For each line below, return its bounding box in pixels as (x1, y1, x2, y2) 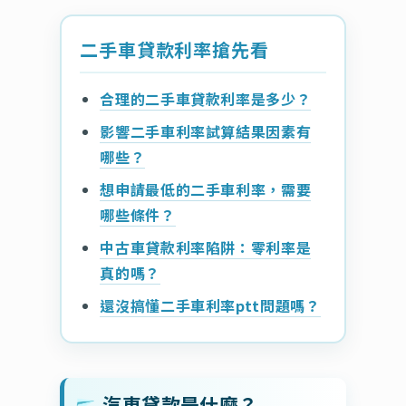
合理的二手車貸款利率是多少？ (100, 87, 312, 110)
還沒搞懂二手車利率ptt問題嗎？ (100, 294, 321, 316)
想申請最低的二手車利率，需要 (100, 178, 312, 200)
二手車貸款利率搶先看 (80, 35, 269, 63)
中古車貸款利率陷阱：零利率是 (100, 236, 312, 258)
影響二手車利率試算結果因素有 (100, 120, 312, 142)
